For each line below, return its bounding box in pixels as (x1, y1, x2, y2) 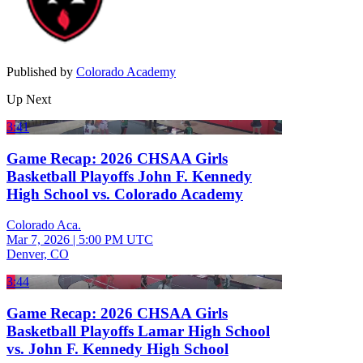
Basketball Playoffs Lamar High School (6, 322, 270, 340)
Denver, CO (6, 247, 69, 262)
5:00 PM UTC (79, 233, 153, 247)
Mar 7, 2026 (6, 233, 70, 247)
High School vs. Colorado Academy (6, 185, 243, 203)
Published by (6, 64, 76, 79)
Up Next (6, 92, 51, 106)
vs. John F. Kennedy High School (6, 340, 228, 357)
